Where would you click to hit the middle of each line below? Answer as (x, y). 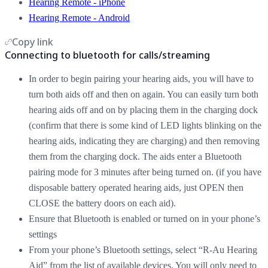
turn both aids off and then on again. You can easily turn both (144, 94)
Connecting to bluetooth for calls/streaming (107, 55)
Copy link (33, 42)
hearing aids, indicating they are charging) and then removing (144, 141)
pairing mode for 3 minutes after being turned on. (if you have (145, 172)
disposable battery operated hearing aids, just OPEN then (136, 187)
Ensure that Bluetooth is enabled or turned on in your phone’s (144, 218)
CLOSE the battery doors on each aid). (102, 203)
